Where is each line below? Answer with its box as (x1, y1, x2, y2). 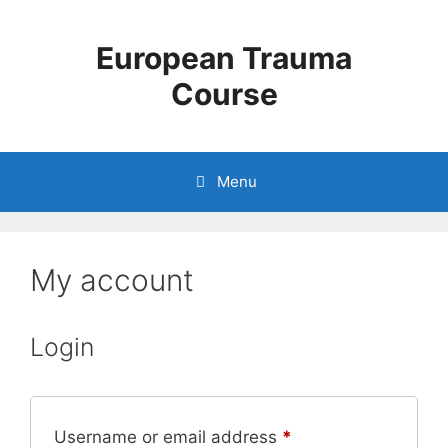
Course (170, 76, 278, 112)
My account (30, 262, 194, 298)
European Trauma (96, 40, 352, 76)
